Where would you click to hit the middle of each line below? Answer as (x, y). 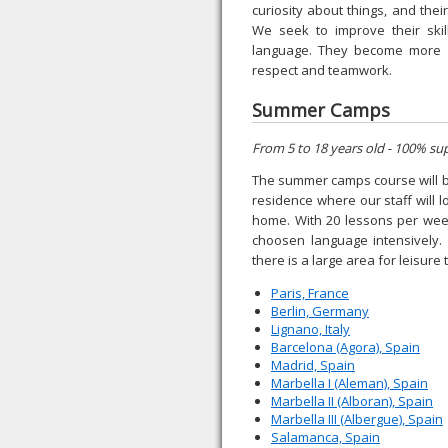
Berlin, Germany (320, 311)
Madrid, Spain (313, 365)
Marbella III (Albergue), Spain (357, 419)
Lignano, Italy (310, 329)
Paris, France (310, 293)
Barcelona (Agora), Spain (345, 347)
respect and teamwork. (322, 70)
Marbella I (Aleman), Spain (349, 383)
